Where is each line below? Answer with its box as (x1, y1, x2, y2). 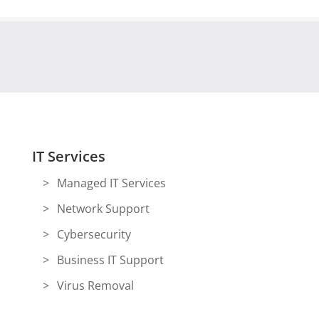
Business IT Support (56, 252, 164, 268)
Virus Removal (56, 278, 134, 293)
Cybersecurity (56, 226, 131, 242)
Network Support (56, 201, 150, 216)
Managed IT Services (56, 175, 166, 191)
